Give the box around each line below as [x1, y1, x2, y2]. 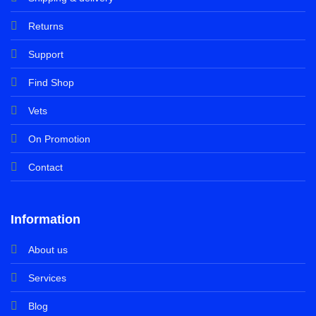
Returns [28, 20, 63, 32]
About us [28, 244, 68, 256]
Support [28, 49, 63, 60]
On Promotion [28, 133, 90, 145]
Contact [28, 162, 63, 173]
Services [28, 272, 66, 284]
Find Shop [28, 77, 74, 88]
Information [10, 212, 80, 227]
